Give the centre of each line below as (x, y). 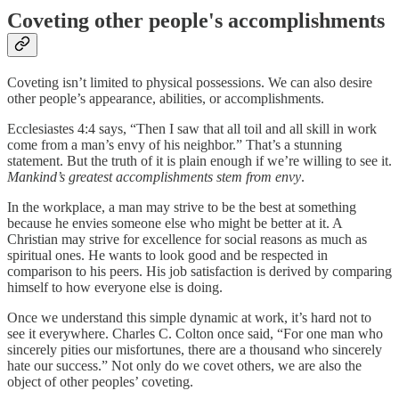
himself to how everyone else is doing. (115, 287)
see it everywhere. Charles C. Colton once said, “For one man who (195, 333)
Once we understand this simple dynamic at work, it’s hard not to (189, 317)
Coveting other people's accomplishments (196, 21)
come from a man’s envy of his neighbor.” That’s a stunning (175, 144)
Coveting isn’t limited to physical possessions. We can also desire (190, 82)
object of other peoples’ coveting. (100, 381)
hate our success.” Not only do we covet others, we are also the (184, 365)
